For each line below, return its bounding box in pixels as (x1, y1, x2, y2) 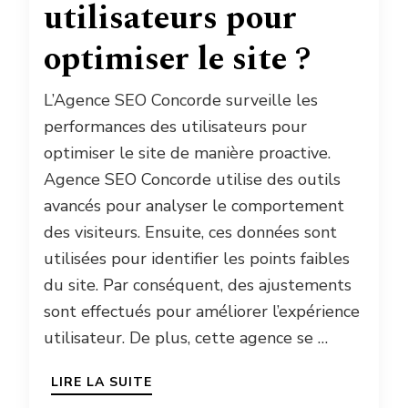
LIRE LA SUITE (51, 372, 152, 391)
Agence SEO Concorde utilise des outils (44, 168, 341, 190)
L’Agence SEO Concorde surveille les (44, 88, 318, 111)
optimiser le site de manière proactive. (44, 141, 331, 164)
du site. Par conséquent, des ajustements (44, 273, 352, 296)
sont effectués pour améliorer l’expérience (44, 300, 360, 322)
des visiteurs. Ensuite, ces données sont (44, 220, 337, 243)
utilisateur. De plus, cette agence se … (44, 326, 328, 349)
